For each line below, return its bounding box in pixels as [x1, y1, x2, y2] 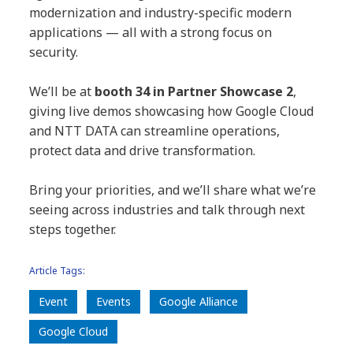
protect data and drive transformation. [29, 141, 256, 159]
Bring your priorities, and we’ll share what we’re [29, 180, 317, 199]
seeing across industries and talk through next [29, 200, 306, 218]
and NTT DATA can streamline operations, [29, 121, 281, 139]
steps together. [29, 220, 117, 238]
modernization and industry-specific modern [29, 3, 292, 21]
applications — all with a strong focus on [29, 23, 273, 41]
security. [29, 43, 79, 61]
